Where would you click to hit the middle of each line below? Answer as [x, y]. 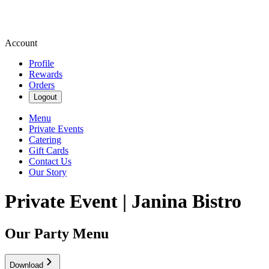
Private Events [56, 129]
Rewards [46, 74]
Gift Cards [49, 150]
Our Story [48, 172]
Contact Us [50, 161]
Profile [41, 63]
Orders [42, 85]
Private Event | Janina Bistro [123, 201]
